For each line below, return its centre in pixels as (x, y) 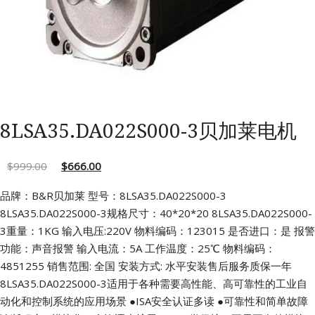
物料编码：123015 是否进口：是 (211, 231)
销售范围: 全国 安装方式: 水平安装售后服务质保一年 (168, 266)
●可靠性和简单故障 (261, 301)
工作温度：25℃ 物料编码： (209, 249)
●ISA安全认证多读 (171, 301)
